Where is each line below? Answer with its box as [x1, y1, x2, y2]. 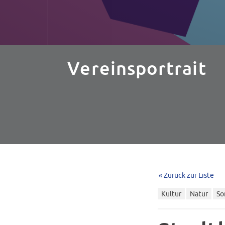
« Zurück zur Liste [158, 171, 214, 180]
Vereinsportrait [67, 56, 206, 80]
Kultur [161, 189, 181, 198]
